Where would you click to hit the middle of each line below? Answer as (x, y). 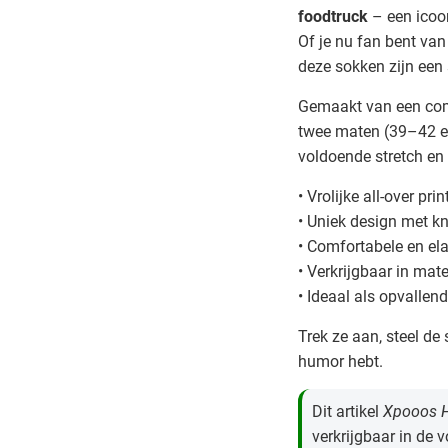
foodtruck (332, 17)
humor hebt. (340, 362)
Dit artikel (347, 412)
